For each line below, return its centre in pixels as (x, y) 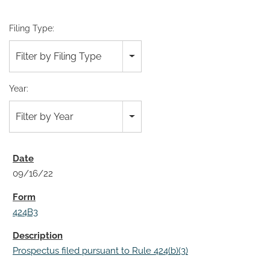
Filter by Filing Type (58, 56)
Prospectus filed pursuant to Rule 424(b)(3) (100, 251)
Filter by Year (45, 117)
